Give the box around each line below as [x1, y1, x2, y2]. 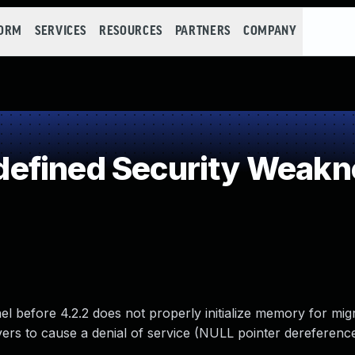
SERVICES [34, 25, 87, 38]
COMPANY [242, 25, 297, 38]
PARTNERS [174, 25, 231, 38]
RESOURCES [99, 25, 162, 38]
